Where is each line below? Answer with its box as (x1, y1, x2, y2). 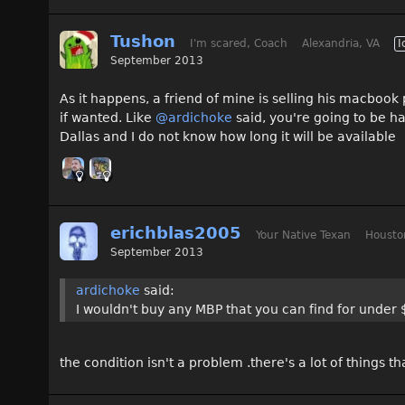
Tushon (110, 32, 175, 51)
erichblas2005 (110, 223, 241, 242)
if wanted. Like (60, 110, 155, 125)
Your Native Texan (256, 229, 351, 241)
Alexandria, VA (302, 37, 380, 50)
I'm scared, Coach (190, 37, 287, 50)
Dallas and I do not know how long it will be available (60, 129, 396, 144)
